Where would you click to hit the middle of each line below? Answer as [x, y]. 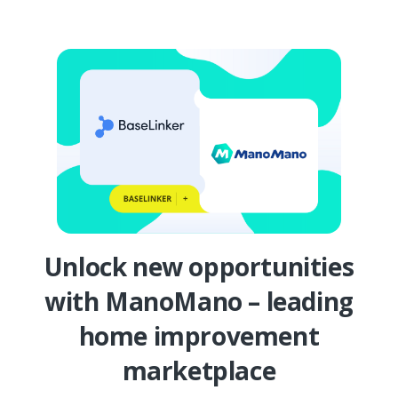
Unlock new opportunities [199, 266]
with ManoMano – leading [199, 301]
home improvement [199, 335]
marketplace [199, 370]
